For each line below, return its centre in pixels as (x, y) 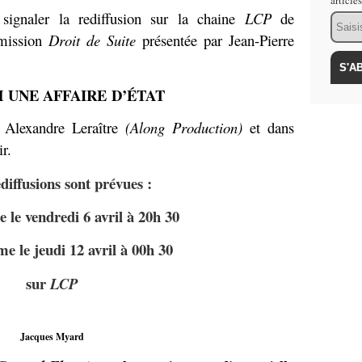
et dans (268, 128)
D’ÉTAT (138, 95)
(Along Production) (183, 128)
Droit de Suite (92, 40)
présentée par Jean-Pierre (215, 40)
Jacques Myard (52, 336)
